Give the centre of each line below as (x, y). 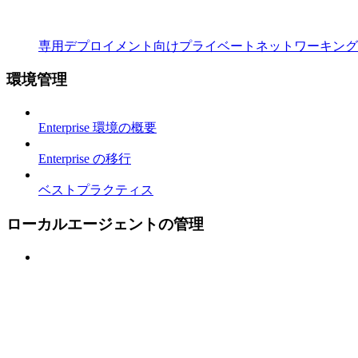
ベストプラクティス (96, 190)
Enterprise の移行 (85, 159)
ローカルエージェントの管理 (105, 224)
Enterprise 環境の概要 (97, 128)
